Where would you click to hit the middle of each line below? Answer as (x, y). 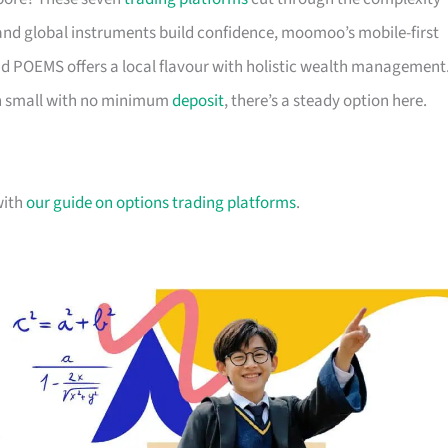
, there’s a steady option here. (325, 101)
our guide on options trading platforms (161, 203)
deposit (198, 101)
